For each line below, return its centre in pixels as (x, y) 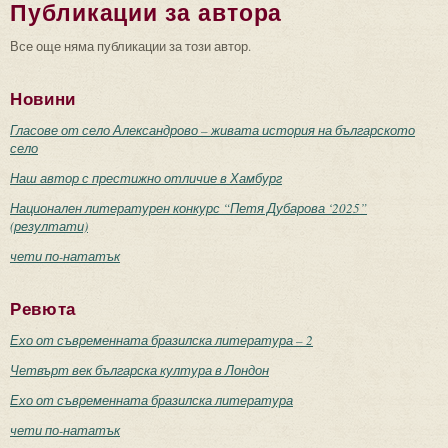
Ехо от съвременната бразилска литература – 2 (161, 339)
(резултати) (49, 225)
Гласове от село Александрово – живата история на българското (212, 129)
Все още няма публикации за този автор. (130, 45)
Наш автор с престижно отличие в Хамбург (146, 177)
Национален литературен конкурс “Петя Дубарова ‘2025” (188, 207)
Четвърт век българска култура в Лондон (139, 369)
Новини (43, 99)
